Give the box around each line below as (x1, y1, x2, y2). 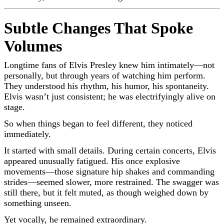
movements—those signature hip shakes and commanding (4, 166, 214, 176)
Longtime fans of (4, 59, 69, 70)
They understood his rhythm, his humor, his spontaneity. (4, 80, 209, 91)
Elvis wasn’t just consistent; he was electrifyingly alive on (4, 91, 215, 101)
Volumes (4, 36, 62, 55)
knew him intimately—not (116, 59, 214, 70)
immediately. (4, 128, 51, 139)
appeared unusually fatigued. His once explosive (4, 155, 180, 166)
